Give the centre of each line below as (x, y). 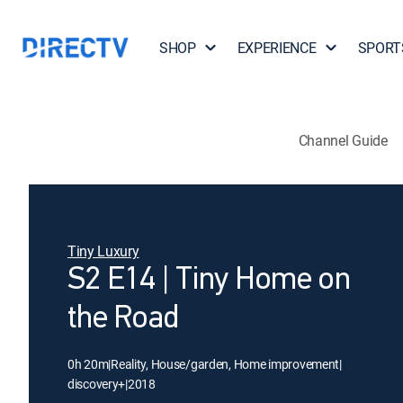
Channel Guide (343, 140)
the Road (123, 319)
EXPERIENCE (277, 48)
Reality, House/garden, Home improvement (225, 364)
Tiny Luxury (103, 251)
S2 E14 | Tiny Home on (209, 281)
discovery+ (97, 384)
